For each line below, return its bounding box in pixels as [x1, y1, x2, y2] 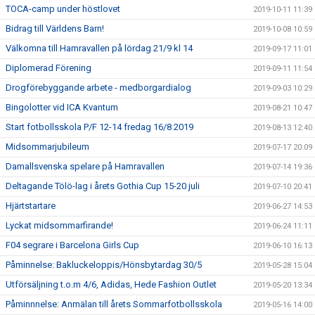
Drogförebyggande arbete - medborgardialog [6, 82, 191, 93]
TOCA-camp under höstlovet [6, 4, 120, 14]
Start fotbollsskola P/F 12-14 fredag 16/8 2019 [6, 122, 193, 132]
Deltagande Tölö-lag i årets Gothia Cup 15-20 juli [6, 181, 200, 191]
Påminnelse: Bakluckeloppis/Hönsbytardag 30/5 [6, 259, 202, 270]
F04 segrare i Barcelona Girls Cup [6, 240, 139, 250]
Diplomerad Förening [6, 63, 91, 73]
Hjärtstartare [6, 200, 56, 211]
